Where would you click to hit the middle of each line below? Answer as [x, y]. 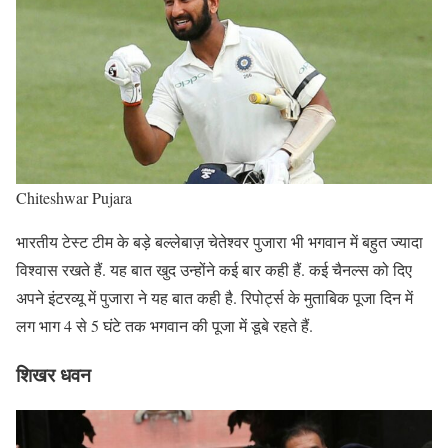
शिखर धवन [53, 374]
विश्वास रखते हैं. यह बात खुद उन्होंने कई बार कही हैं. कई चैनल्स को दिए [214, 270]
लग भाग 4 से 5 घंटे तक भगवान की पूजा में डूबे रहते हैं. [164, 326]
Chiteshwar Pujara [74, 198]
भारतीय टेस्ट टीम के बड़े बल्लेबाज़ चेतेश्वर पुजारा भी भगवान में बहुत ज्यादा [219, 242]
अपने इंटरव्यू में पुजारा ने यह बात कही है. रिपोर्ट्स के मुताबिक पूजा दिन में [214, 298]
